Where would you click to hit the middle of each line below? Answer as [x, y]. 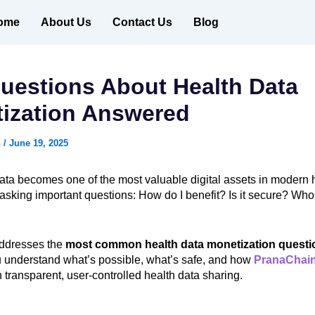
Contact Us [142, 22]
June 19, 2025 [39, 143]
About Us [66, 22]
